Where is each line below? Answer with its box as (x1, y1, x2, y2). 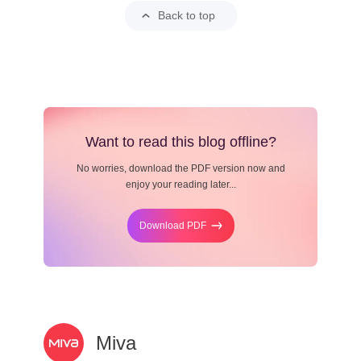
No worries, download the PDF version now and (76, 163, 285, 175)
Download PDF (139, 220, 206, 232)
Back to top (158, 9, 215, 23)
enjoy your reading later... (125, 179, 236, 191)
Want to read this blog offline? (85, 134, 276, 151)
